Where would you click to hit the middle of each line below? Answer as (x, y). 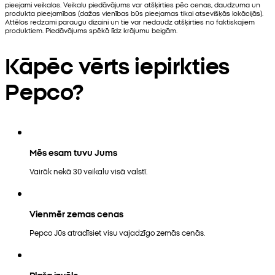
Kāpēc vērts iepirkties (118, 64)
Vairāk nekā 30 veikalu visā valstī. (88, 171)
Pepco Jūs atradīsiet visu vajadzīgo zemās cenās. (117, 232)
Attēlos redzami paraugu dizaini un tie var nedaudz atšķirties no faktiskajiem (130, 21)
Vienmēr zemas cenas (76, 213)
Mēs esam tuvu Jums (73, 152)
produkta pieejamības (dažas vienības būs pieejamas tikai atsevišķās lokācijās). (134, 13)
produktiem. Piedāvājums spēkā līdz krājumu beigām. (91, 30)
